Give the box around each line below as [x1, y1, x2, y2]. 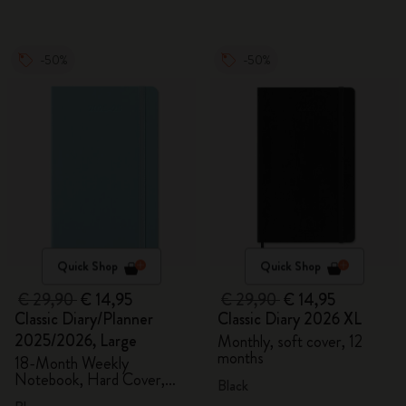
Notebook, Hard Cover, [14, 368, 165, 391]
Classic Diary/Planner [14, 307, 153, 331]
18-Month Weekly [14, 352, 129, 375]
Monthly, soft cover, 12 [217, 330, 362, 353]
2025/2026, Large [14, 329, 137, 353]
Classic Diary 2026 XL [217, 307, 362, 331]
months [217, 346, 264, 370]
